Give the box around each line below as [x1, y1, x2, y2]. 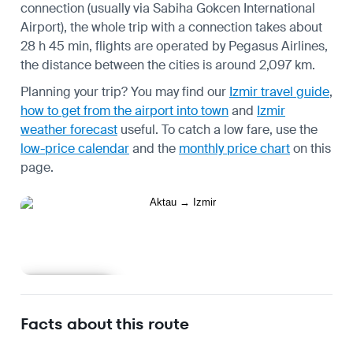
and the [129, 139, 179, 157]
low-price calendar [20, 139, 129, 157]
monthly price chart [179, 139, 290, 157]
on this [290, 139, 331, 157]
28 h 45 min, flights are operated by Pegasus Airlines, [20, 37, 328, 54]
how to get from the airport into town [20, 102, 229, 119]
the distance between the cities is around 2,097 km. [20, 56, 315, 73]
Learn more [36, 282, 97, 295]
